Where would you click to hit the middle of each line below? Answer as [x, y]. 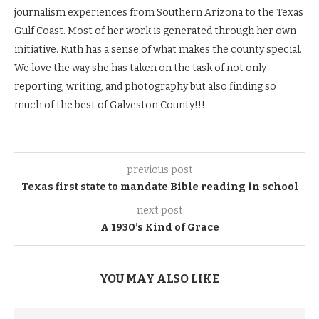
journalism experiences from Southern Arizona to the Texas [159, 12]
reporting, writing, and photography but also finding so [145, 87]
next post [159, 210]
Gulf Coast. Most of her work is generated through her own [155, 31]
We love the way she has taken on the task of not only [140, 68]
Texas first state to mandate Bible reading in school [159, 187]
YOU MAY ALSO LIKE [159, 279]
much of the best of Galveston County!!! [110, 105]
